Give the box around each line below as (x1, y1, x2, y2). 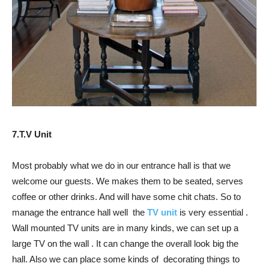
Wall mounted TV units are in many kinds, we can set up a (12, 222, 238, 233)
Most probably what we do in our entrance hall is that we (12, 160, 231, 171)
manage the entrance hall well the (12, 207, 147, 217)
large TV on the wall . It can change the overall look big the (12, 238, 241, 249)
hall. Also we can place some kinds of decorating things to (12, 253, 240, 264)
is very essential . (177, 207, 248, 217)
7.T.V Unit (12, 128, 52, 139)
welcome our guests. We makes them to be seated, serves (12, 175, 243, 186)
